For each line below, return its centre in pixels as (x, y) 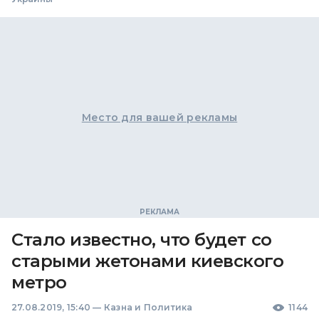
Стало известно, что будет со (142, 240)
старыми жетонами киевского (148, 261)
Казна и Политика (148, 307)
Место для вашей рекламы (159, 117)
